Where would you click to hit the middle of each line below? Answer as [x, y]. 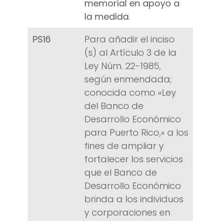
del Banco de [114, 106]
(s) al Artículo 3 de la [130, 53]
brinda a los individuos [134, 199]
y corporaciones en [127, 213]
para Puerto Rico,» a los [136, 133]
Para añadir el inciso [129, 39]
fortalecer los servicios [134, 159]
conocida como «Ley [130, 93]
